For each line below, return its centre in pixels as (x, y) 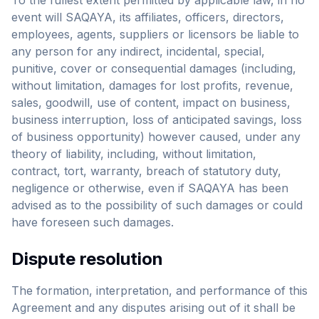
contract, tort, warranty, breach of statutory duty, (146, 171)
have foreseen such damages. (93, 222)
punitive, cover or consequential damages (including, (154, 68)
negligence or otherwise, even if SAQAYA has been (150, 188)
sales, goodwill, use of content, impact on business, (151, 103)
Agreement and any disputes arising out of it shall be (153, 308)
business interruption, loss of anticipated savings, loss (157, 120)
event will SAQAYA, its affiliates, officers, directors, (148, 17)
